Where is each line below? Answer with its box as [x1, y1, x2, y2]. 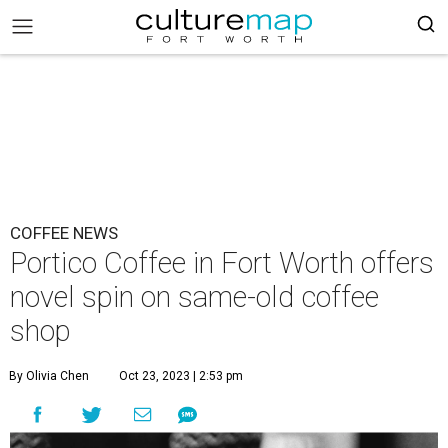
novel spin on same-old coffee [10, 280, 379, 314]
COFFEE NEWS [10, 223, 118, 243]
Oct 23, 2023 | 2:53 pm [119, 369, 243, 383]
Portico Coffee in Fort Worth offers [10, 246, 434, 280]
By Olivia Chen [9, 369, 89, 383]
